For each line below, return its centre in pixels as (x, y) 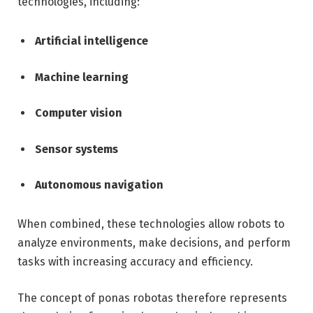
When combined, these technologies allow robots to (151, 224)
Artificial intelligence (92, 41)
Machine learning (82, 77)
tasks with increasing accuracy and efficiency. (135, 262)
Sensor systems (77, 149)
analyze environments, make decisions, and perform (154, 243)
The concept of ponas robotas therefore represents (152, 298)
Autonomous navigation (99, 185)
